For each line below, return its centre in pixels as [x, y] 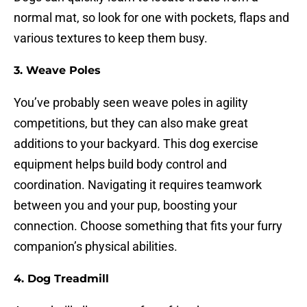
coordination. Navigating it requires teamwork [138, 185]
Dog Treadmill [68, 279]
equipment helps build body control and [120, 164]
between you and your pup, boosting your [125, 206]
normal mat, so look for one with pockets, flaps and [151, 18]
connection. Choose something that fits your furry [148, 226]
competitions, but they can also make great [131, 123]
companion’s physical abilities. [96, 247]
